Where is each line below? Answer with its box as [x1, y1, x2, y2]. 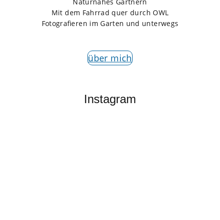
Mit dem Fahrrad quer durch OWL [51, 7, 169, 17]
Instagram [84, 92, 136, 106]
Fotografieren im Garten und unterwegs [41, 18, 179, 28]
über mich [88, 52, 132, 64]
